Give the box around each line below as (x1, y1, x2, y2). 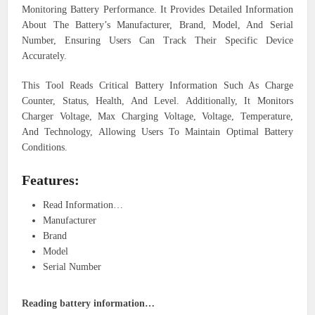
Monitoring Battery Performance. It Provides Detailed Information (22, 4, 293, 15)
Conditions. (22, 142, 68, 153)
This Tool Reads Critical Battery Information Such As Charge (22, 80, 293, 91)
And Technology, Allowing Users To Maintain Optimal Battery (22, 127, 293, 138)
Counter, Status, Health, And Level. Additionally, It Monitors (22, 96, 293, 107)
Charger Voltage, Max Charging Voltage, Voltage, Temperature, (22, 111, 293, 122)
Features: (22, 172, 80, 188)
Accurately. (22, 51, 67, 62)
